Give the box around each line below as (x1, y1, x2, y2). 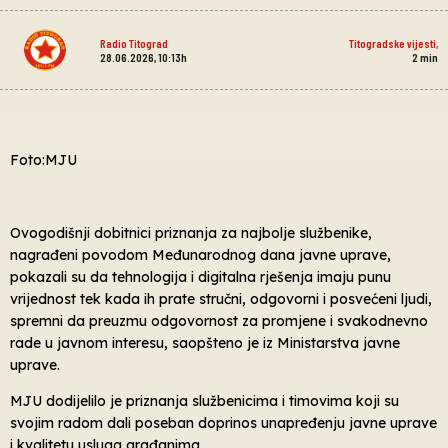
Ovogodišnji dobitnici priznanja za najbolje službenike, (10, 223, 372, 242)
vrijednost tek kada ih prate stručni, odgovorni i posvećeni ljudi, (10, 289, 432, 308)
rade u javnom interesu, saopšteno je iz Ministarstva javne (10, 333, 400, 352)
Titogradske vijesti (348, 35, 436, 50)
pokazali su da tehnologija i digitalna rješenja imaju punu (10, 267, 391, 286)
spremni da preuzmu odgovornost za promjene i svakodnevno (10, 311, 428, 330)
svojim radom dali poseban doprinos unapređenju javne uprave (10, 413, 437, 432)
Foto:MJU (10, 150, 77, 169)
